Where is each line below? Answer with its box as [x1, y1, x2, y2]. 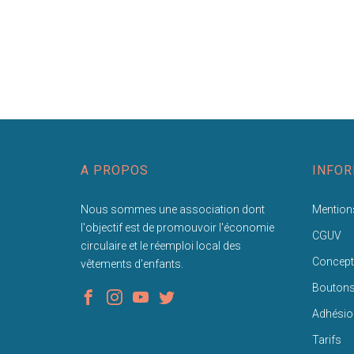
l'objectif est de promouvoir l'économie [81, 220, 274, 234]
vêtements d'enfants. [81, 257, 183, 270]
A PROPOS [81, 162, 149, 178]
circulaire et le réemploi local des [81, 239, 241, 252]
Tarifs [311, 333, 341, 346]
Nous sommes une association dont [81, 202, 265, 216]
